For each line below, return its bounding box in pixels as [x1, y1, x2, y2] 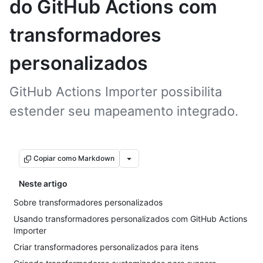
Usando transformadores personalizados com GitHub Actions [14, 214, 247, 224]
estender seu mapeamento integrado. [9, 103, 238, 119]
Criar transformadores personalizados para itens [14, 242, 198, 252]
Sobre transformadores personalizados [14, 197, 163, 207]
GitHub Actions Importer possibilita [9, 84, 222, 99]
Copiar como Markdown [33, 154, 114, 163]
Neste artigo [19, 178, 68, 188]
